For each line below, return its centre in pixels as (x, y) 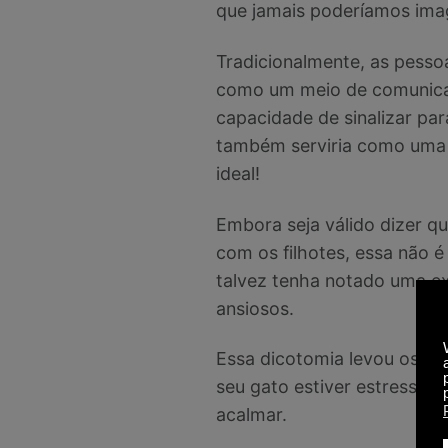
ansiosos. (254, 308)
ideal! (237, 173)
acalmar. (251, 415)
